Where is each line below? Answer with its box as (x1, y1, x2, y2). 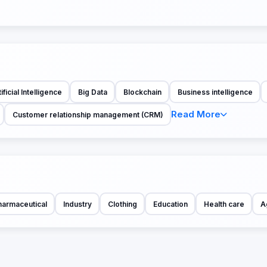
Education (153, 199, 188, 209)
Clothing (107, 199, 137, 209)
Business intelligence (177, 87, 253, 97)
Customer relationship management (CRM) (12, 110, 163, 119)
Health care (203, 199, 244, 209)
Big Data (77, 87, 107, 97)
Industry (63, 199, 92, 209)
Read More (171, 108, 221, 120)
